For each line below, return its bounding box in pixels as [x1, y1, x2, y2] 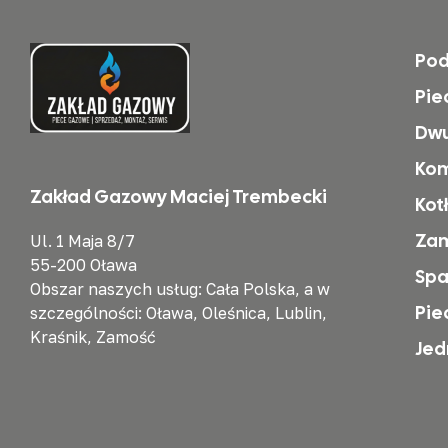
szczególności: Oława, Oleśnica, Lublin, [30, 302, 327, 323]
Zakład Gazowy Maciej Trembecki [30, 184, 327, 208]
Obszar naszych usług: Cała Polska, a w [30, 278, 330, 299]
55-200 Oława [30, 254, 137, 275]
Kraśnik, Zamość [30, 326, 156, 347]
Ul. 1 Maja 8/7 [30, 230, 135, 251]
